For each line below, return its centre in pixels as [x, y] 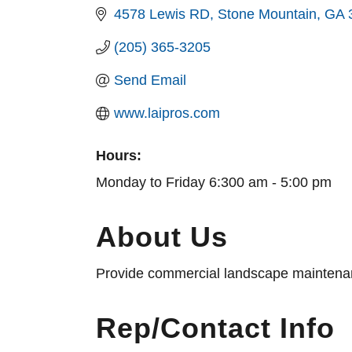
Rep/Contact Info [215, 328]
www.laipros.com [167, 113]
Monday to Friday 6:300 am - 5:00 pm [214, 182]
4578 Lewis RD [161, 14]
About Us [162, 237]
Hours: [119, 156]
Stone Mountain [267, 14]
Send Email [150, 80]
